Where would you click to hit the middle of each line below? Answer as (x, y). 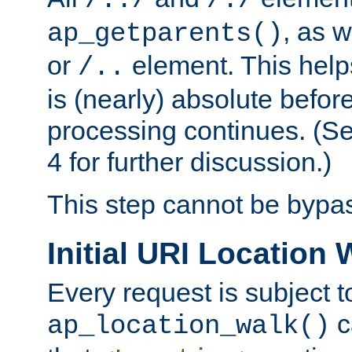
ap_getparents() (165, 34)
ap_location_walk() (189, 326)
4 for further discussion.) (189, 162)
